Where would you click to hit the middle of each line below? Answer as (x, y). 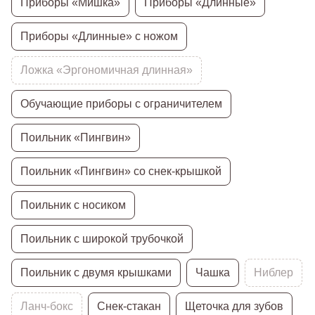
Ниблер (274, 272)
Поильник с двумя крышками (96, 272)
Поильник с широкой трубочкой (102, 238)
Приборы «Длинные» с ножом (99, 36)
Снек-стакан (129, 306)
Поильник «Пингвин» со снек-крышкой (121, 171)
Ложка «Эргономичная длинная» (107, 70)
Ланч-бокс (47, 306)
